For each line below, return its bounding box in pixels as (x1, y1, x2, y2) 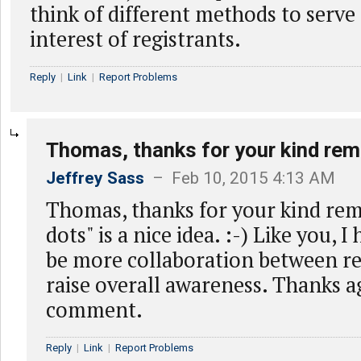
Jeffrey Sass (46, 168, 144, 188)
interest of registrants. (30, 25, 241, 52)
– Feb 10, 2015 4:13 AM (144, 168, 335, 188)
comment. (46, 296, 143, 323)
